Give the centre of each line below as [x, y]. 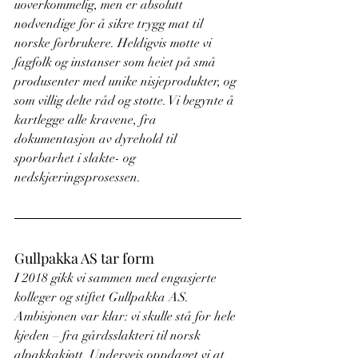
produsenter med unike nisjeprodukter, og [127, 82]
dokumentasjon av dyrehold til [97, 139]
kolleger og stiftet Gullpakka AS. [103, 298]
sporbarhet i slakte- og [77, 159]
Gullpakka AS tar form [84, 259]
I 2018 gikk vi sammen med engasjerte [117, 278]
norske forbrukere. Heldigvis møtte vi [115, 44]
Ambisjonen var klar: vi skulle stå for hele [127, 317]
